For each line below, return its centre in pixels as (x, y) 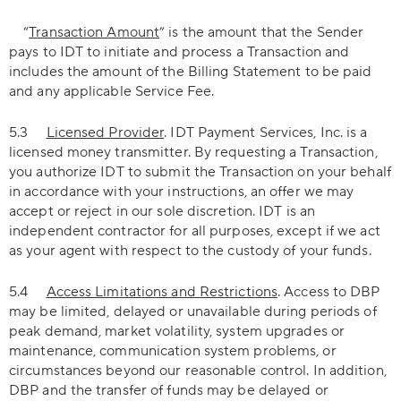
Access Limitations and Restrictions (162, 292)
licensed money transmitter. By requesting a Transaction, (193, 152)
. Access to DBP (329, 292)
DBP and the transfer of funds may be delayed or (169, 390)
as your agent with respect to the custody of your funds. (190, 251)
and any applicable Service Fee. (112, 91)
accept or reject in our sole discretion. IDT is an (162, 211)
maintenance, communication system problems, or (173, 351)
